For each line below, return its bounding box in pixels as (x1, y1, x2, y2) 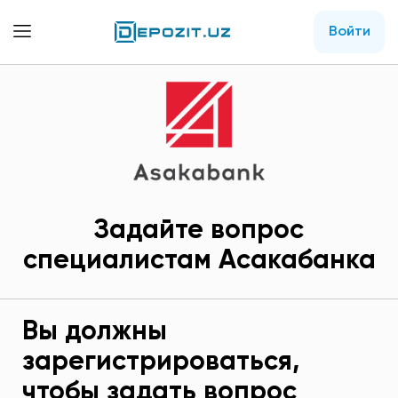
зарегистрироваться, (22, 349, 299, 377)
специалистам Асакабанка (22, 248, 376, 275)
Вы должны (22, 319, 167, 346)
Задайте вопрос (94, 218, 304, 245)
